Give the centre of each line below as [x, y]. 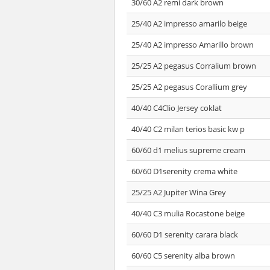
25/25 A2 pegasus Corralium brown [194, 66]
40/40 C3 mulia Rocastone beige [188, 213]
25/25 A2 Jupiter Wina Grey [179, 192]
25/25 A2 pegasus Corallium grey [189, 87]
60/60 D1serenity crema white [184, 171]
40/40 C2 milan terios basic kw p [188, 129]
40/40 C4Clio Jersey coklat [177, 108]
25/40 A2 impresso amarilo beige [189, 24]
